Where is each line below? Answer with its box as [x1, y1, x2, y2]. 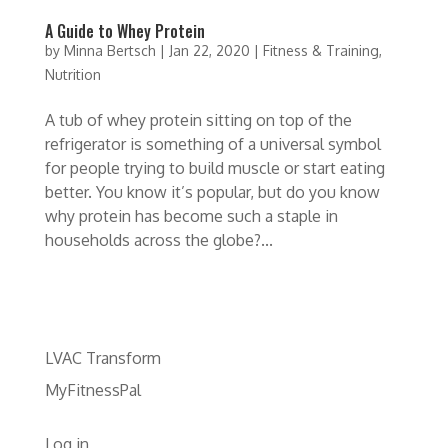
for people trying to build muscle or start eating [44, 157, 385, 178]
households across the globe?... [44, 229, 273, 250]
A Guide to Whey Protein [44, 18, 205, 43]
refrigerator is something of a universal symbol [44, 133, 381, 154]
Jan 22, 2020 [168, 41, 250, 59]
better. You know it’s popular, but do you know [44, 181, 380, 202]
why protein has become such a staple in [44, 205, 338, 226]
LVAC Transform [44, 347, 161, 368]
